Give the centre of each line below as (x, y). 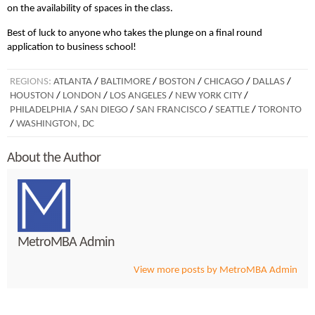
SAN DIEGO (104, 110)
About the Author (54, 159)
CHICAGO (224, 82)
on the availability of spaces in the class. (90, 9)
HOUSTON (32, 96)
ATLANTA (73, 82)
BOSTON (177, 82)
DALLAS (269, 82)
